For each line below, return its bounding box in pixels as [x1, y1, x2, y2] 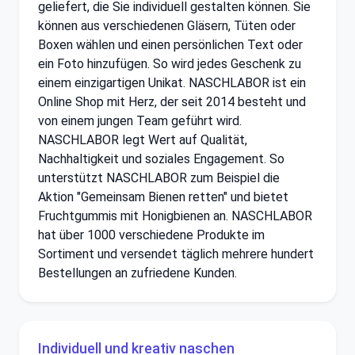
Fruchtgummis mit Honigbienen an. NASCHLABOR [38, 208, 312, 223]
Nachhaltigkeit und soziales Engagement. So [38, 151, 284, 166]
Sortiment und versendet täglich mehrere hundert [38, 246, 314, 261]
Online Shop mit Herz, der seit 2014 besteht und [38, 94, 306, 109]
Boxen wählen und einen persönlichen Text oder [38, 36, 303, 52]
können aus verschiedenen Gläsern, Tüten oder [38, 17, 296, 33]
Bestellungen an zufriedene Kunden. [38, 265, 237, 281]
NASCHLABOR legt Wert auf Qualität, [38, 132, 247, 147]
